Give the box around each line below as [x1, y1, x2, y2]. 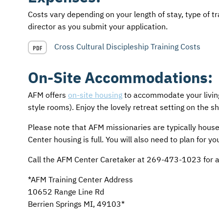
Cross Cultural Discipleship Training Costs [54, 41, 200, 51]
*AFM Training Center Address [28, 174, 133, 184]
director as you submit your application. [28, 21, 168, 31]
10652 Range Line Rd [28, 186, 104, 197]
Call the [28, 154, 57, 164]
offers [44, 89, 68, 100]
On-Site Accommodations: [28, 67, 213, 88]
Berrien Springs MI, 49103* [28, 198, 125, 209]
